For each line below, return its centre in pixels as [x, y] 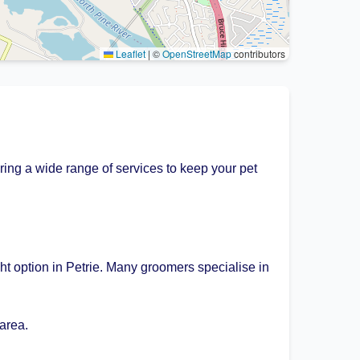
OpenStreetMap [197, 53]
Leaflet [129, 53]
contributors [258, 53]
